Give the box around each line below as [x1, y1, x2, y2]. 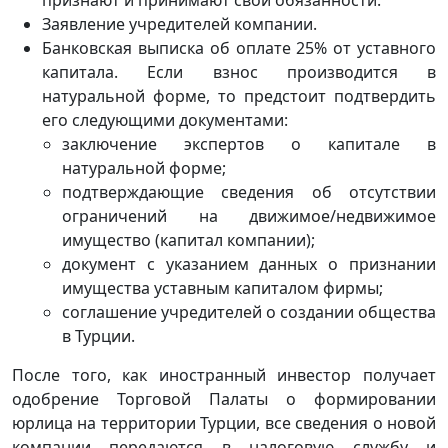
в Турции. [62, 324, 135, 347]
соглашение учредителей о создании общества [62, 300, 436, 323]
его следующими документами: [42, 108, 288, 131]
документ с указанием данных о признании [62, 252, 436, 275]
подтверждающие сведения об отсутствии [62, 180, 436, 203]
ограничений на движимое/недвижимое [62, 204, 436, 227]
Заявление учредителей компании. [42, 12, 317, 35]
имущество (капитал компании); [62, 228, 315, 251]
